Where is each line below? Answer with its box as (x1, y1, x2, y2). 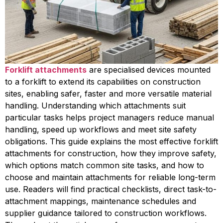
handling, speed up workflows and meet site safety (5, 124, 197, 134)
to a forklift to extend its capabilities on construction (5, 77, 201, 87)
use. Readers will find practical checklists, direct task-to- (5, 184, 217, 194)
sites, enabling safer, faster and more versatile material (5, 89, 212, 99)
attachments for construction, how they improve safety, (5, 148, 217, 158)
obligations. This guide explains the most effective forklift (5, 136, 218, 146)
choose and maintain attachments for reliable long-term (5, 172, 216, 182)
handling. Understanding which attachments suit (5, 101, 186, 111)
